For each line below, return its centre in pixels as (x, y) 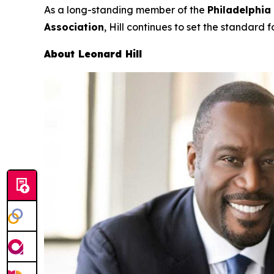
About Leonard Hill (93, 54)
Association (74, 27)
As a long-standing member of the (126, 10)
